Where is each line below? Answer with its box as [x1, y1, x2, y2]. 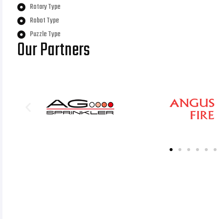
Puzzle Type [30, 28, 61, 40]
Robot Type [30, 15, 60, 26]
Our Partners [17, 37, 90, 65]
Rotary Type [30, 1, 61, 13]
